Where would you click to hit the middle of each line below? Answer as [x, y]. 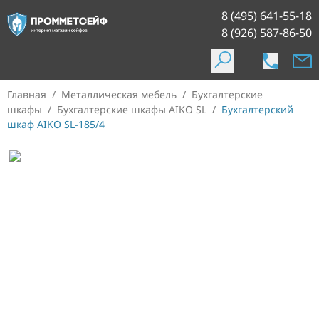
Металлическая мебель [119, 94]
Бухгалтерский [257, 109]
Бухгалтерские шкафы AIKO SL [132, 109]
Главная [27, 94]
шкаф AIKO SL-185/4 [56, 124]
